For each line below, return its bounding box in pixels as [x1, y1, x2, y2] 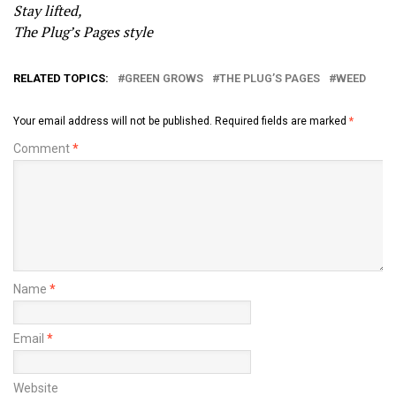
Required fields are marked [215, 115, 349, 128]
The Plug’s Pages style [13, 22, 153, 42]
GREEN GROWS [125, 72, 203, 86]
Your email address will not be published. [13, 115, 212, 128]
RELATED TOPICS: [13, 72, 109, 86]
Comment [13, 141, 72, 156]
